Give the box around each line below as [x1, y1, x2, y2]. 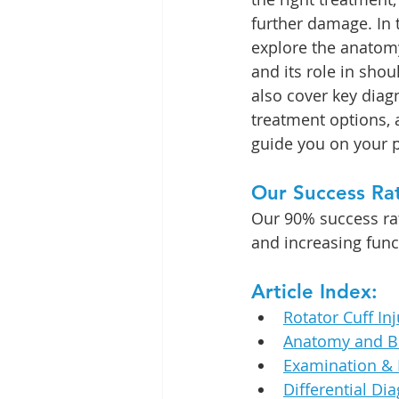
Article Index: [251, 280, 378, 304]
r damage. [297, 12, 372, 34]
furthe [251, 12, 297, 34]
